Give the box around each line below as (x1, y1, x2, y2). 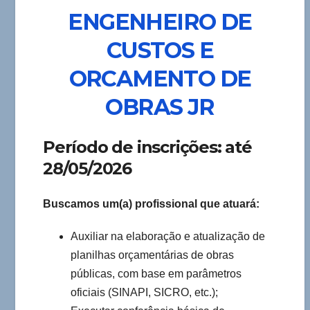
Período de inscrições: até (43, 137, 252, 158)
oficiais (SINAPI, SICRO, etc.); (71, 286, 218, 299)
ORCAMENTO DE (69, 64, 251, 92)
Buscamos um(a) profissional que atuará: (43, 198, 262, 210)
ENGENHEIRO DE (68, 8, 252, 35)
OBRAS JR (105, 93, 215, 120)
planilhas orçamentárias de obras (71, 249, 234, 262)
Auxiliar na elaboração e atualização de (71, 230, 265, 243)
